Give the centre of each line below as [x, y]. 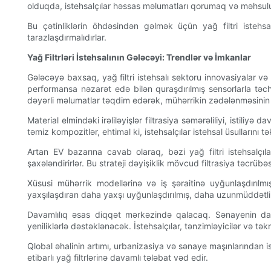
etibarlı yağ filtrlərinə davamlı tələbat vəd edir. [118, 258]
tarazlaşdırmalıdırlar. [67, 38]
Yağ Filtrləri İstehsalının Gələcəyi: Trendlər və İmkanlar [139, 57]
